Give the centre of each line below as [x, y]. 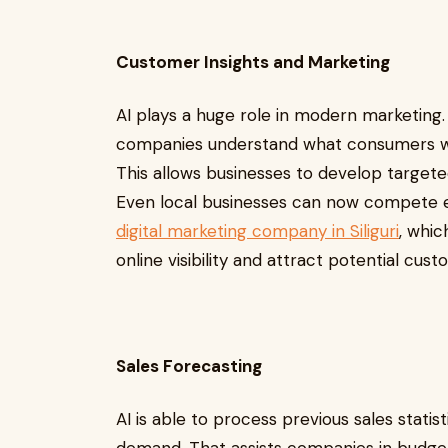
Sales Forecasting [193, 366]
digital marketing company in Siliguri [257, 231]
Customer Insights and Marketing [253, 62]
